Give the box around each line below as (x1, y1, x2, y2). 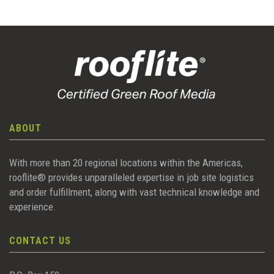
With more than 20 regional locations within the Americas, (9, 157, 243, 169)
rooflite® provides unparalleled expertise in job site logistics (9, 171, 254, 184)
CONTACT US (9, 235, 71, 247)
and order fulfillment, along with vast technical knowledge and (9, 186, 259, 199)
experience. (9, 201, 56, 213)
